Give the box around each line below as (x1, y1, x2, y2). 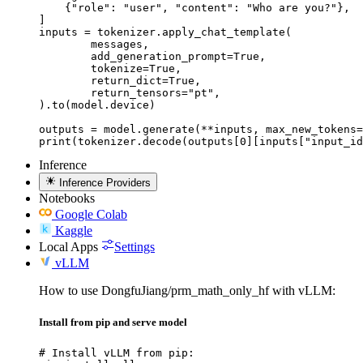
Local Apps (39, 239, 98, 254)
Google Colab (55, 207, 127, 221)
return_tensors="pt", (39, 87, 91, 100)
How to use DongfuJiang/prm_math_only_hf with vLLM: (39, 283, 335, 297)
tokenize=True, (39, 62, 91, 75)
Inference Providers (59, 176, 152, 189)
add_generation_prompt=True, (39, 50, 91, 63)
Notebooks (39, 190, 95, 205)
